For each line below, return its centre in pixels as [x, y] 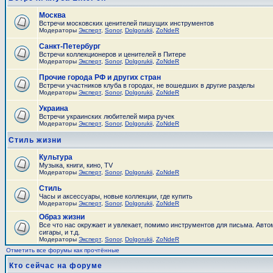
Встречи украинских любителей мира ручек [107, 116]
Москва [52, 15]
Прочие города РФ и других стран [100, 77]
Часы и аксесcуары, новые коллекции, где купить [116, 196]
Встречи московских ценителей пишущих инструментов [126, 23]
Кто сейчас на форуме [56, 266]
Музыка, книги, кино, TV [76, 165]
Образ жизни [62, 217]
